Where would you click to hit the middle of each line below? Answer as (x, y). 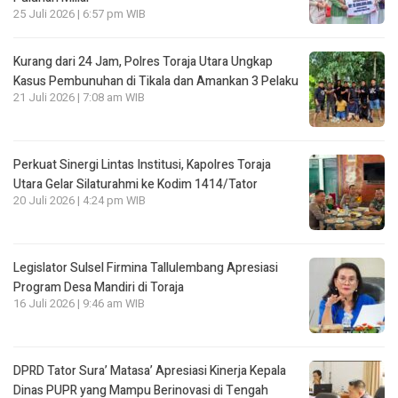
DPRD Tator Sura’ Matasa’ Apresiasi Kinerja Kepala (150, 370)
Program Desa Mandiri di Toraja (99, 287)
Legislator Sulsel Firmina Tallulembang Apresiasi (146, 267)
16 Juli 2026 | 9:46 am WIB (79, 303)
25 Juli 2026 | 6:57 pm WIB (80, 14)
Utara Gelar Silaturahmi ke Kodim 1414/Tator (135, 184)
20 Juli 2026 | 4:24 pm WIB (80, 200)
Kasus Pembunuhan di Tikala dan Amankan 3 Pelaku (156, 81)
